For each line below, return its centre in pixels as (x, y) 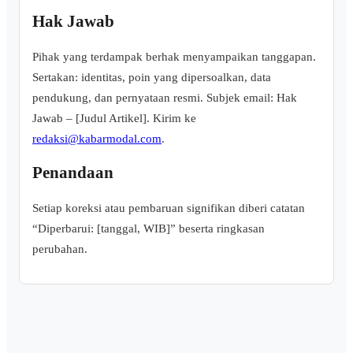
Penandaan (73, 173)
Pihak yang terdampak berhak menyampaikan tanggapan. (174, 56)
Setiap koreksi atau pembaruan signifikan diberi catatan (169, 207)
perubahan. (60, 248)
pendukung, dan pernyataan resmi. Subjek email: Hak (165, 97)
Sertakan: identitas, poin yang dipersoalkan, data (152, 76)
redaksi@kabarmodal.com (97, 138)
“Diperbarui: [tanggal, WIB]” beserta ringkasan (149, 228)
